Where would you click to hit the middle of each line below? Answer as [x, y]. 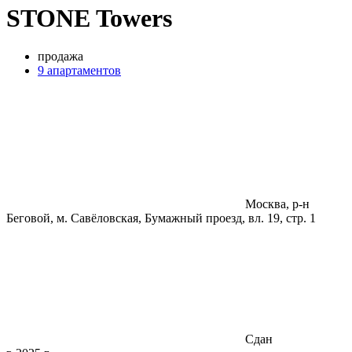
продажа [60, 57]
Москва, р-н [277, 204]
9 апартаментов [79, 71]
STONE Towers [89, 18]
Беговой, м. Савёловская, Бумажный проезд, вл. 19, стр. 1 [161, 218]
